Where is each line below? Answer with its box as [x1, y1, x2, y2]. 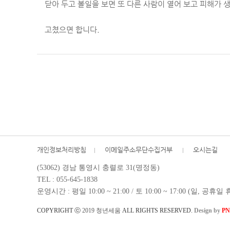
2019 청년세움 [82, 207, 121, 214]
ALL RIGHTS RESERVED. [121, 207, 194, 214]
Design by [194, 207, 222, 214]
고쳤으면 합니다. [45, 25, 100, 34]
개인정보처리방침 [37, 146, 86, 154]
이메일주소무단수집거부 [105, 146, 175, 154]
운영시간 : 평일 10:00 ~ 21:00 [37, 187, 131, 195]
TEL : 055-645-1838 [37, 176, 98, 183]
